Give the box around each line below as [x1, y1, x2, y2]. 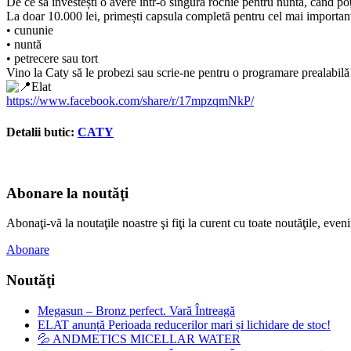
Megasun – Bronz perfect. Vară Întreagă [38, 303, 235, 317]
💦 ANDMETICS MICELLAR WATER [38, 331, 241, 346]
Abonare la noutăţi [6, 184, 128, 201]
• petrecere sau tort [6, 52, 98, 66]
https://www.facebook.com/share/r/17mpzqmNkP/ [6, 94, 254, 108]
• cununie [6, 24, 53, 38]
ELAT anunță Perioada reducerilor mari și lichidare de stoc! [38, 317, 331, 331]
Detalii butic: [6, 125, 78, 139]
